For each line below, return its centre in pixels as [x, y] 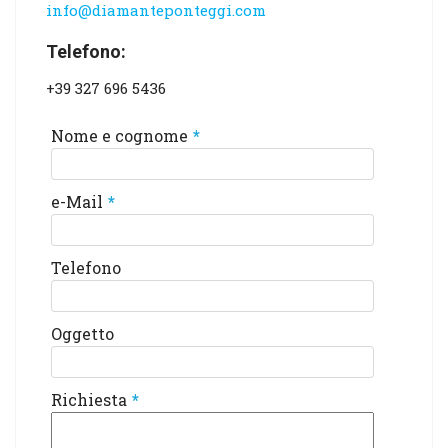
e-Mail [77, 201]
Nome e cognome [119, 135]
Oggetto [82, 333]
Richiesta [89, 399]
